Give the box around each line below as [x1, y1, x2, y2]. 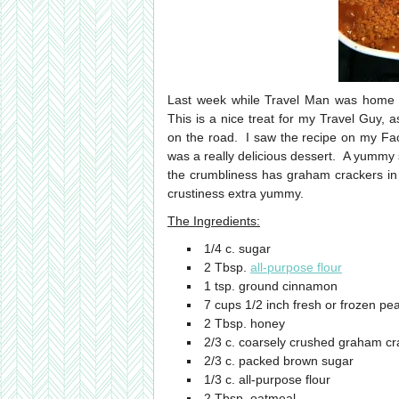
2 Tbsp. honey [203, 316, 285, 330]
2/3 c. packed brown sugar [203, 354, 354, 368]
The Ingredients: [167, 214, 260, 228]
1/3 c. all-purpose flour [203, 372, 330, 387]
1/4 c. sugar [203, 241, 271, 256]
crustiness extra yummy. [167, 186, 304, 200]
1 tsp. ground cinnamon [203, 279, 338, 293]
